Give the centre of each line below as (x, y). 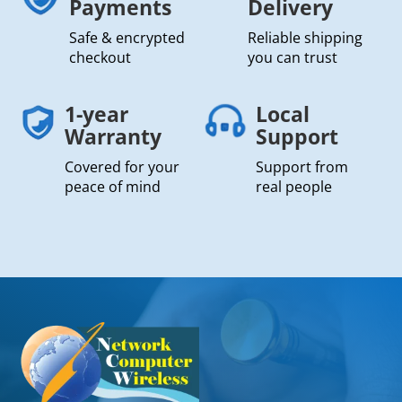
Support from (302, 167)
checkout (100, 58)
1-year (96, 114)
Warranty (113, 137)
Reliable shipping (305, 38)
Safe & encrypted (127, 38)
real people (294, 187)
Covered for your (122, 167)
